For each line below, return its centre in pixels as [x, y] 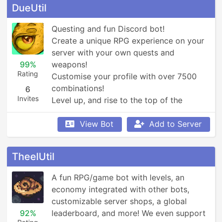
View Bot [97, 124]
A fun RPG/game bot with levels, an [118, 177]
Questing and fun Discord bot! [109, 29]
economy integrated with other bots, [120, 189]
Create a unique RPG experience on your [128, 41]
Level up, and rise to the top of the [117, 100]
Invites [28, 98]
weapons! [69, 64]
